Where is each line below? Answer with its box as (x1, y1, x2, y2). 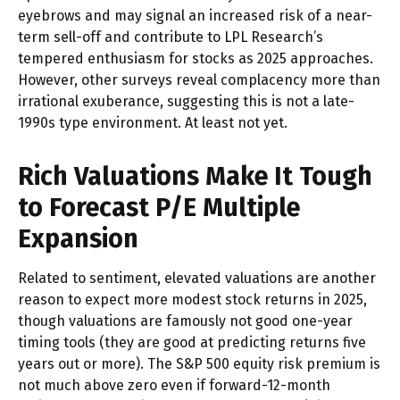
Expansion (18, 222, 138, 254)
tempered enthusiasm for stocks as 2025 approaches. (18, 49, 373, 67)
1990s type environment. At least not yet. (18, 113, 287, 131)
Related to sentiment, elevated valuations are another (18, 269, 376, 287)
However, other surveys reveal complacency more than (18, 71, 380, 88)
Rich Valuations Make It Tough (18, 160, 372, 192)
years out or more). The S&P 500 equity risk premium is (18, 354, 380, 372)
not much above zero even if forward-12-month (18, 376, 330, 394)
